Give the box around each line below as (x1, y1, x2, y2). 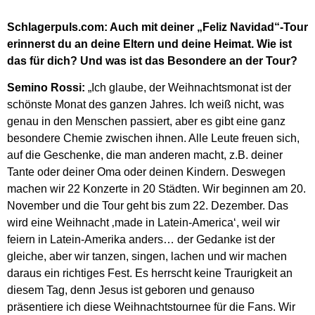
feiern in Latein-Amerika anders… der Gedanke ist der (7, 233, 275, 246)
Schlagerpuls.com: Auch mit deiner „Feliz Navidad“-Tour (7, 20, 308, 33)
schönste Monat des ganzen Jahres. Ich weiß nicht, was (7, 98, 284, 111)
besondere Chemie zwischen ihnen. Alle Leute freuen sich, (7, 132, 300, 145)
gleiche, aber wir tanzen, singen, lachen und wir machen (7, 250, 287, 263)
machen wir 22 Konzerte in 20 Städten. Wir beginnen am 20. (7, 183, 306, 195)
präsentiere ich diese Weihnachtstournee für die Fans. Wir (7, 301, 295, 314)
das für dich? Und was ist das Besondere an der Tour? (7, 54, 297, 67)
